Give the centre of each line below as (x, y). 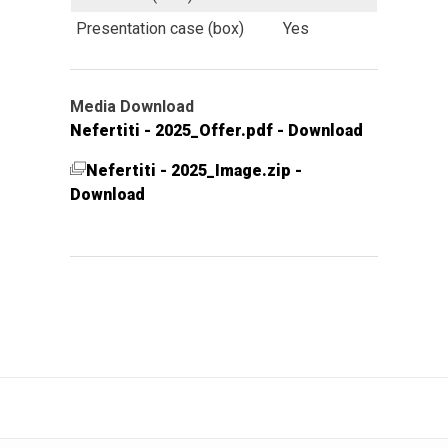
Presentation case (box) (160, 28)
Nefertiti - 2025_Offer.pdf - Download (216, 130)
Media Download (132, 106)
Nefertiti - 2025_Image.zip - (194, 170)
